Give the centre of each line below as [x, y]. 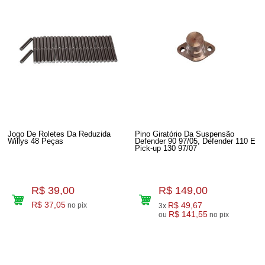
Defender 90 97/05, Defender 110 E [195, 141]
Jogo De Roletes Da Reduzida [59, 134]
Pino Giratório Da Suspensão [185, 134]
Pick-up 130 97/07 [166, 148]
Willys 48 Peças [36, 141]
